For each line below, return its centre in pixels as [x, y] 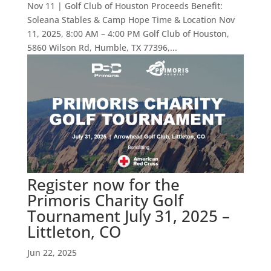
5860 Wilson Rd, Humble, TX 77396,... [102, 47]
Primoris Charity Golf [105, 200]
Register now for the [103, 184]
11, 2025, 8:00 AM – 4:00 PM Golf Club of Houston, [128, 33]
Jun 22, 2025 [52, 252]
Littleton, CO [74, 231]
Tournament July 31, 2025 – [128, 216]
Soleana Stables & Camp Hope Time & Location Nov [131, 19]
